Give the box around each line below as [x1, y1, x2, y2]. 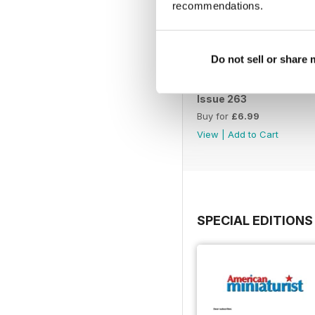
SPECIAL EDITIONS [197, 213, 313, 229]
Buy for [197, 110, 231, 122]
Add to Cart [228, 129, 278, 141]
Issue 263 [197, 93, 247, 105]
